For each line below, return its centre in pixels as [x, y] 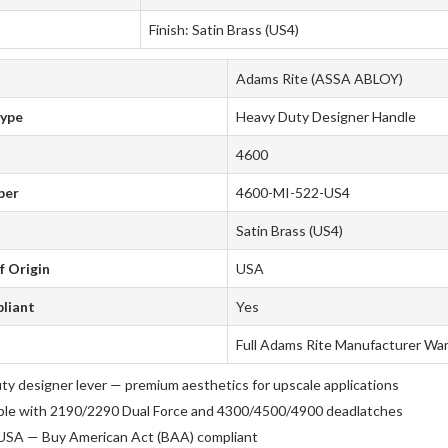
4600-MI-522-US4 [293, 193]
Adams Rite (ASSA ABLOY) [320, 79]
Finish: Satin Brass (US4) [224, 30]
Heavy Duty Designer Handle [326, 117]
